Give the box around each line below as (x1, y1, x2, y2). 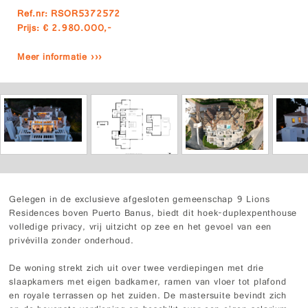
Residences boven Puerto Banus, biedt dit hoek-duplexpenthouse (9, 206, 298, 222)
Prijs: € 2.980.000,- (17, 21, 112, 37)
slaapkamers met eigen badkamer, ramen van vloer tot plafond (9, 275, 287, 291)
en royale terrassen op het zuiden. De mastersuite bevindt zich (9, 289, 287, 305)
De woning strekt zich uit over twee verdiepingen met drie (9, 261, 265, 277)
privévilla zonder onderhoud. (9, 234, 134, 250)
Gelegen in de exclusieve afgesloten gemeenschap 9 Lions (9, 192, 270, 208)
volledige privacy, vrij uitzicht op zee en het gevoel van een (9, 220, 272, 236)
